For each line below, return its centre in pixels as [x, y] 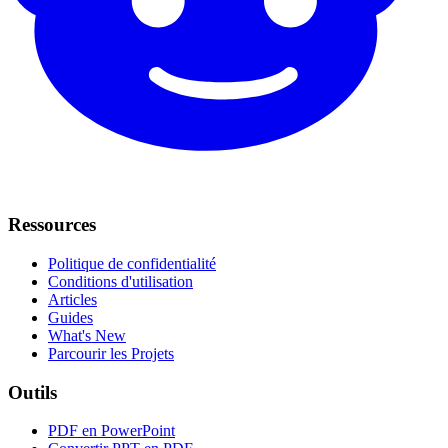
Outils [32, 392]
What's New [87, 335]
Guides [70, 317]
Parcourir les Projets [111, 353]
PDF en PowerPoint [111, 431]
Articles [72, 299]
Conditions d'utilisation [120, 281]
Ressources [52, 225]
